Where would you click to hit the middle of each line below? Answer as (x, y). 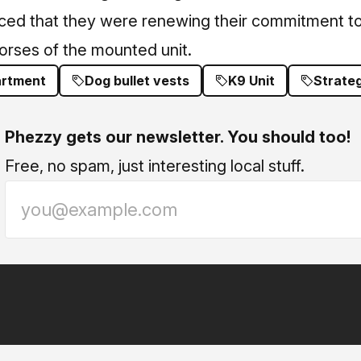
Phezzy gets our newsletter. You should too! (178, 137)
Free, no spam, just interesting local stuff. (155, 166)
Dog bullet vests (137, 81)
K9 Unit (251, 81)
